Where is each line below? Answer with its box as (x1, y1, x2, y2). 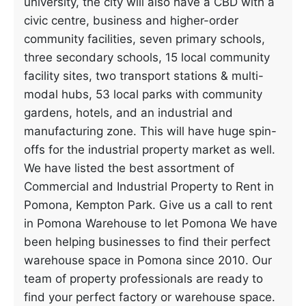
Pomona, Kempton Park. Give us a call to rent (24, 198, 273, 212)
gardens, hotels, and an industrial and (24, 106, 233, 120)
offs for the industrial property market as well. (24, 143, 275, 156)
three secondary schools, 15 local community (24, 51, 270, 64)
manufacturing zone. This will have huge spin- (24, 124, 277, 138)
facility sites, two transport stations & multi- (24, 69, 264, 83)
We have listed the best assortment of (24, 161, 234, 175)
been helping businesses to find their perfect (24, 235, 270, 249)
